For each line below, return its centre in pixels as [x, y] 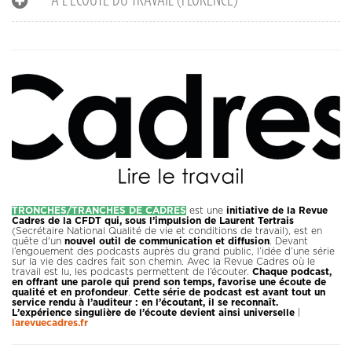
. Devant [289, 242]
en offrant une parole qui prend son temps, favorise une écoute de [169, 282]
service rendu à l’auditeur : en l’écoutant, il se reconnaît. [145, 303]
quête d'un [38, 242]
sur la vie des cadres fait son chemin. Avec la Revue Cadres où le [163, 262]
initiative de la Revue [275, 211]
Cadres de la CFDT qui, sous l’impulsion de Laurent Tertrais [153, 221]
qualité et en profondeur [70, 293]
